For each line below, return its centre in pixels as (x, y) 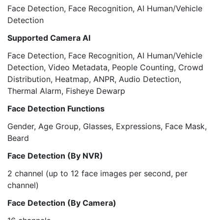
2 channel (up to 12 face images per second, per (97, 173)
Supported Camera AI (49, 38)
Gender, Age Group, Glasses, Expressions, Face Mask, (107, 126)
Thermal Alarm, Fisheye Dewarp (66, 91)
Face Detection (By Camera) (62, 203)
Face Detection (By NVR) (55, 156)
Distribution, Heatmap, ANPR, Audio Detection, (94, 79)
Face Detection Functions (56, 109)
